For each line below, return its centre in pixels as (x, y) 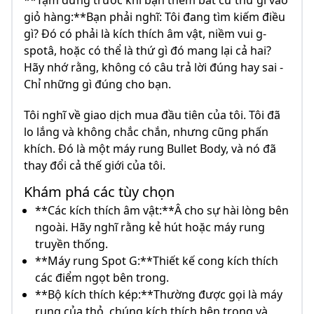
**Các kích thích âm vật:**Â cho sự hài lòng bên (162, 210)
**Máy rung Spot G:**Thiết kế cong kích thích (157, 261)
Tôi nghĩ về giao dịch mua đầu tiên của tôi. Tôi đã (152, 115)
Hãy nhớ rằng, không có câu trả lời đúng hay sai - (153, 67)
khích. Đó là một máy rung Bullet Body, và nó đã (150, 149)
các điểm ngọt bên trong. (102, 278)
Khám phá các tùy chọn (99, 192)
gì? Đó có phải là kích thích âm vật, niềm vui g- (145, 34)
